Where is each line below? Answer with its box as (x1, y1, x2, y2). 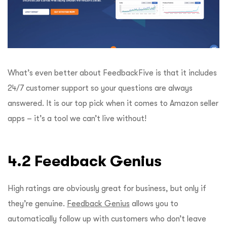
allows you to (130, 199, 178, 209)
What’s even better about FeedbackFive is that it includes (8, 68, 217, 78)
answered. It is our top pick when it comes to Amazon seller (8, 99, 218, 108)
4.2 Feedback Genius (8, 153, 166, 170)
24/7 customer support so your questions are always (8, 84, 193, 93)
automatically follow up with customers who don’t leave (8, 214, 206, 224)
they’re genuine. (8, 199, 67, 209)
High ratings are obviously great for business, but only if (8, 184, 206, 194)
